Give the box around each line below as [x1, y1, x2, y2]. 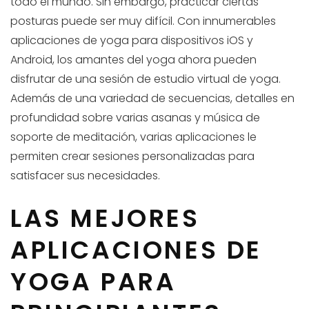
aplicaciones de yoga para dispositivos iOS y [10, 32, 253, 49]
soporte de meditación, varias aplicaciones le [10, 129, 257, 146]
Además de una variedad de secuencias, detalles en [10, 90, 295, 107]
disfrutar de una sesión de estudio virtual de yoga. [10, 71, 281, 88]
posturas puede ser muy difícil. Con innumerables [10, 13, 276, 30]
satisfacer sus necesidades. [10, 168, 160, 184]
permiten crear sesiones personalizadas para [10, 148, 255, 165]
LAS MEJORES [10, 201, 200, 237]
